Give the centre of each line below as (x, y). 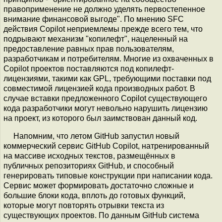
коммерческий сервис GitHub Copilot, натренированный (106, 146)
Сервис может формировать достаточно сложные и (99, 186)
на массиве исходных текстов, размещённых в (89, 156)
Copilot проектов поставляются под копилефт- (89, 69)
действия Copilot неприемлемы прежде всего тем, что (103, 29)
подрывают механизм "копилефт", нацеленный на (96, 39)
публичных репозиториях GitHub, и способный (89, 166)
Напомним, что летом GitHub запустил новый (96, 136)
